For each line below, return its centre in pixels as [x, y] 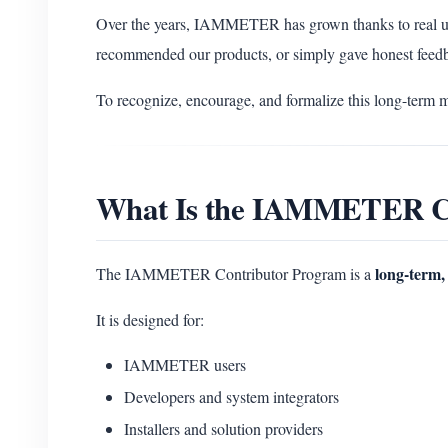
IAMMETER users [185, 364]
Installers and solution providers [223, 428]
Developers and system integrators [231, 396]
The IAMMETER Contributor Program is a [235, 273]
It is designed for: [150, 319]
